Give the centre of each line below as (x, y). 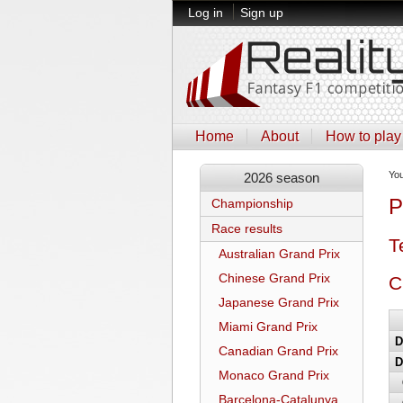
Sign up (262, 13)
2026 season (282, 178)
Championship (252, 204)
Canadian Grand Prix (278, 351)
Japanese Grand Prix (279, 303)
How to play (363, 136)
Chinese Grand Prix (274, 278)
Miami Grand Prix (268, 327)
